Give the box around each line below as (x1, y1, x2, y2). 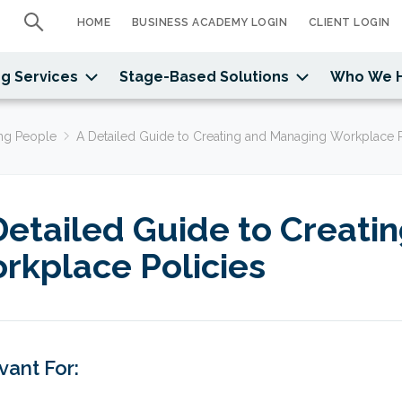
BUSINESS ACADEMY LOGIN (131, 16, 288, 29)
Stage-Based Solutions (119, 68, 289, 85)
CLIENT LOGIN (308, 16, 390, 29)
